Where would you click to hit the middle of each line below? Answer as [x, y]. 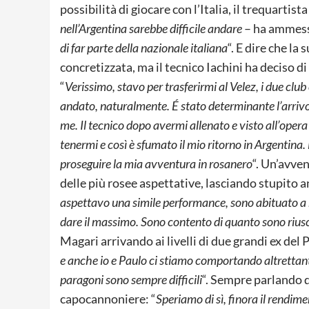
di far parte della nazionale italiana [144, 47]
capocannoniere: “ [108, 298]
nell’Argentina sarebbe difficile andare [151, 28]
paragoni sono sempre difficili [131, 279]
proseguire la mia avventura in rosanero [156, 163]
